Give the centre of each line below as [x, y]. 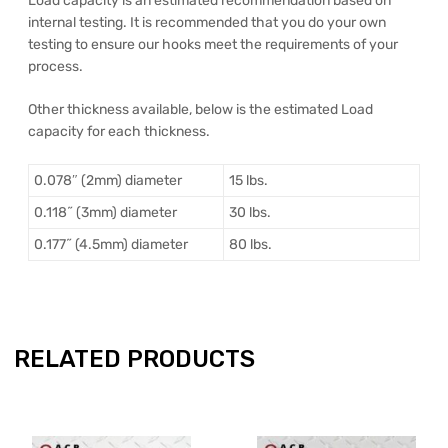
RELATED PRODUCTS [134, 358]
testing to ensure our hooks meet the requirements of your [213, 44]
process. [55, 66]
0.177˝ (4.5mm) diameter [111, 244]
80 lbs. [250, 244]
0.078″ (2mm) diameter [108, 180]
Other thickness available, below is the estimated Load [200, 109]
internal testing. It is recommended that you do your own [207, 22]
